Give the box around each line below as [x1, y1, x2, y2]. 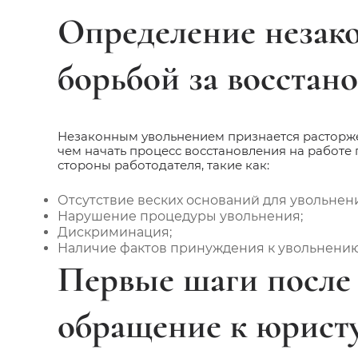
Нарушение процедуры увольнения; [58, 209, 303, 224]
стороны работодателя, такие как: [58, 157, 269, 173]
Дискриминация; [58, 225, 172, 240]
